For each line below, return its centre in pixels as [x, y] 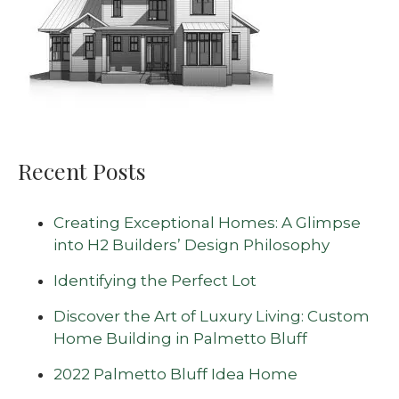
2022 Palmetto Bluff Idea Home [175, 374]
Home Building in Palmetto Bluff [180, 338]
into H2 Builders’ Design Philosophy [191, 245]
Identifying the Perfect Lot [155, 281]
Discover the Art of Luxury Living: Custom [212, 316]
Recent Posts [82, 171]
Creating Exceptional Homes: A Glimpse [207, 223]
